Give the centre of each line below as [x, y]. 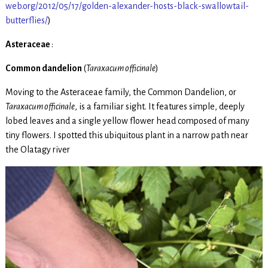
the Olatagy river [37, 149]
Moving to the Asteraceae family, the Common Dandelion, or [121, 92]
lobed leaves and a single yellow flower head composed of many [127, 121]
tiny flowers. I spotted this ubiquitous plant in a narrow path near [127, 135]
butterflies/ [26, 20]
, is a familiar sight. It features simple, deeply [159, 106]
